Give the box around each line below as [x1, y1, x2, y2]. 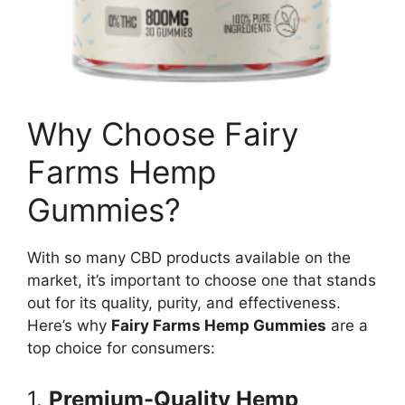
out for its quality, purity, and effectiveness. [27, 294, 341, 313]
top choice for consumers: [27, 339, 215, 358]
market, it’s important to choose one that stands [27, 271, 376, 290]
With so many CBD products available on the [27, 249, 351, 268]
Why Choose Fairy [27, 115, 298, 154]
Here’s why [27, 316, 111, 335]
